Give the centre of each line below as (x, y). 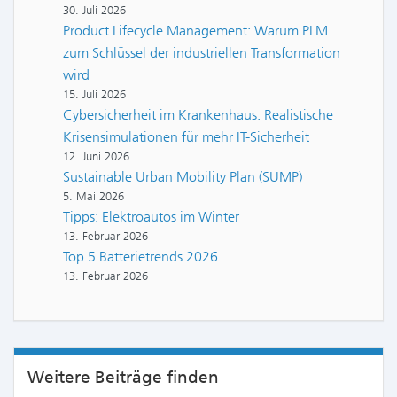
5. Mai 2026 (93, 196)
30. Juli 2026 (94, 10)
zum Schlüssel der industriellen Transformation (202, 53)
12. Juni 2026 (96, 156)
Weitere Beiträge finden (123, 377)
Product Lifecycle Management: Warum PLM (195, 31)
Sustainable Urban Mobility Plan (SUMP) (183, 177)
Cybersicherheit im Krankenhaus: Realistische (198, 115)
